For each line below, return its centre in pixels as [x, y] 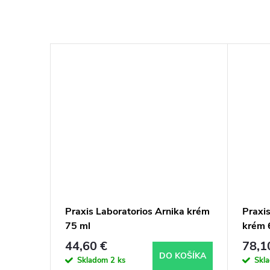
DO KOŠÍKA [183, 256]
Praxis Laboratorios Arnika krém [137, 212]
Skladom [94, 260]
